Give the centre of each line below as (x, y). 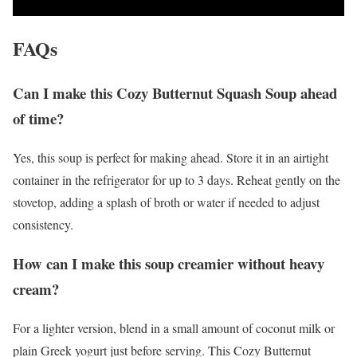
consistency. (43, 225)
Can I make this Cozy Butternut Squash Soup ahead (175, 93)
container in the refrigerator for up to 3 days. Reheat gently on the (177, 180)
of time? (38, 119)
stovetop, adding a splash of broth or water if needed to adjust (166, 202)
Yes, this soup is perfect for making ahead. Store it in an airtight (171, 158)
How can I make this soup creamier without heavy (169, 263)
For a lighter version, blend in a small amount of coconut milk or (174, 328)
